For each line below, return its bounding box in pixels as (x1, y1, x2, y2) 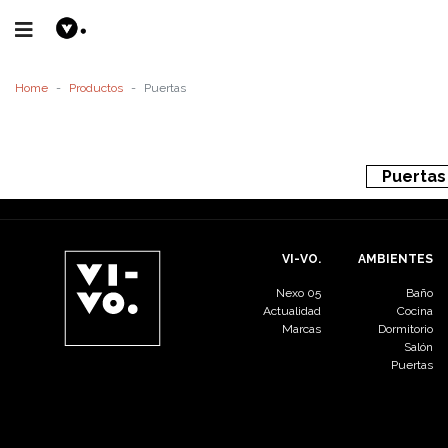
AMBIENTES (358, 252, 433, 266)
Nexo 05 (276, 286, 321, 300)
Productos (69, 81, 123, 95)
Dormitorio (378, 322, 433, 336)
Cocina (397, 304, 433, 318)
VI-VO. (282, 252, 321, 266)
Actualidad (263, 304, 321, 318)
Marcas (282, 322, 321, 336)
